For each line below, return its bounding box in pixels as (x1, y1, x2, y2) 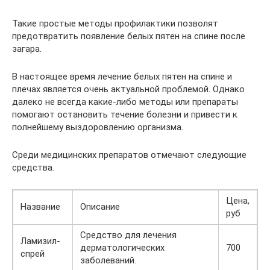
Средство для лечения (80, 229, 177, 240)
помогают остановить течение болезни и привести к (12, 108, 237, 120)
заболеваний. (80, 254, 136, 266)
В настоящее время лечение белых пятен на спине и (12, 71, 232, 82)
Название (20, 201, 60, 212)
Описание (80, 201, 120, 212)
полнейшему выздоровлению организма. (12, 121, 183, 133)
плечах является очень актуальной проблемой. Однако (12, 83, 245, 95)
